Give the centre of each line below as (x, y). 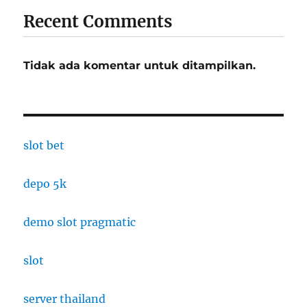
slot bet (44, 146)
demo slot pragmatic (80, 222)
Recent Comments (98, 22)
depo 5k (45, 184)
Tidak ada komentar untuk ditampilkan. (140, 66)
